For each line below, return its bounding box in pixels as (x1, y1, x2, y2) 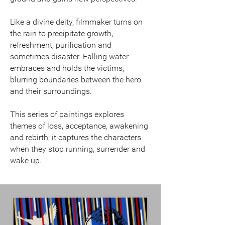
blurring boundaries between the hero (10, 74, 141, 84)
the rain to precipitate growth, (10, 28, 113, 38)
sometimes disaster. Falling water (10, 51, 129, 61)
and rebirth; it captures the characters (10, 132, 141, 142)
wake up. (10, 155, 42, 165)
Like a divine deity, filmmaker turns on (10, 17, 143, 27)
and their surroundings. (10, 86, 94, 96)
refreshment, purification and (10, 40, 111, 50)
